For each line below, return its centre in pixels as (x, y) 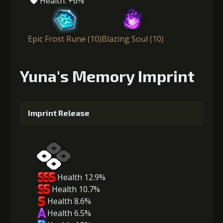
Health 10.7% (76, 189)
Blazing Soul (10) (133, 39)
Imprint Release (59, 112)
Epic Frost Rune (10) (65, 39)
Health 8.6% (69, 201)
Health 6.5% (69, 213)
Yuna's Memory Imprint (107, 75)
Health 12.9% (81, 177)
